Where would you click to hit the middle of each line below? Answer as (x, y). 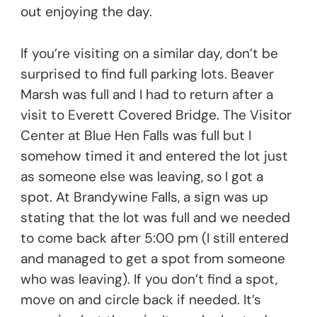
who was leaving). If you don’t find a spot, (149, 279)
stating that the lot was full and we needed (155, 217)
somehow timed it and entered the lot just (154, 156)
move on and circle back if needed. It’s (141, 299)
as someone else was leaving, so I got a (142, 176)
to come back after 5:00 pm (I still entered (155, 238)
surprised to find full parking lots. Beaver (147, 74)
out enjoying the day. (86, 11)
